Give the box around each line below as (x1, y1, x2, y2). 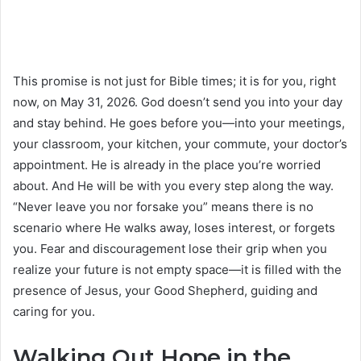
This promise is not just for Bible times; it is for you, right (13, 73, 336, 89)
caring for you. (13, 304, 95, 320)
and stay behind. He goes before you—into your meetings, (13, 115, 345, 131)
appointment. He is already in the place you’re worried (13, 157, 321, 173)
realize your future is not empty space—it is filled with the (13, 262, 342, 278)
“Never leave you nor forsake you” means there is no (13, 199, 313, 215)
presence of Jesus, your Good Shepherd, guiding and (13, 283, 317, 299)
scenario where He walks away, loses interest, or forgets (13, 220, 335, 236)
